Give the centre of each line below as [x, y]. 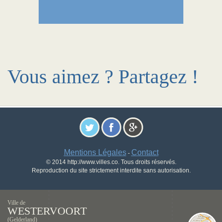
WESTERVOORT [47, 211]
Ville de [16, 203]
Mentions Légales [95, 152]
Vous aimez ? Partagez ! [103, 77]
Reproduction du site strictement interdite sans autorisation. [111, 170]
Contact [145, 152]
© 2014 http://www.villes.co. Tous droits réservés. [111, 162]
